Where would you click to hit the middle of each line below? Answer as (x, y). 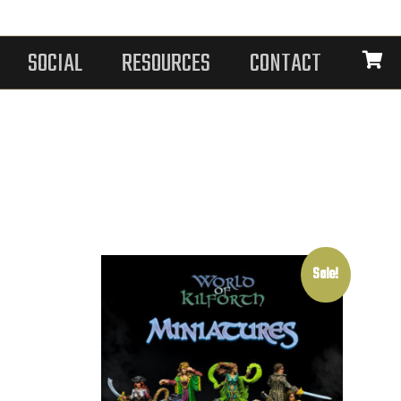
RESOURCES (166, 64)
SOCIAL (55, 64)
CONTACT (286, 64)
